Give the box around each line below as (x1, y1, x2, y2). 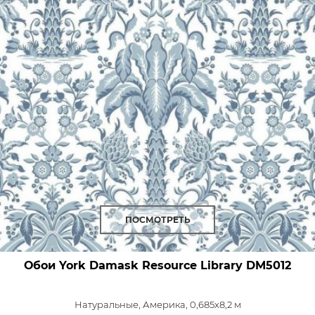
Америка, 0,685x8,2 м (142, 298, 241, 310)
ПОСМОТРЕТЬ (124, 214, 191, 225)
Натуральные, (74, 298, 143, 310)
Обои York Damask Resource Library (24, 258, 243, 272)
